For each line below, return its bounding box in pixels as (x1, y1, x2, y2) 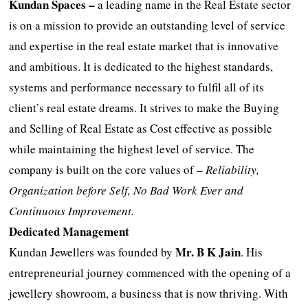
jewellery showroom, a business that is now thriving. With (9, 285, 289, 301)
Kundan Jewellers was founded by (9, 243, 176, 260)
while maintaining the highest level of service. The (9, 140, 255, 157)
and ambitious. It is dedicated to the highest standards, (9, 58, 274, 74)
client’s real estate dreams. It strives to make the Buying (9, 99, 280, 115)
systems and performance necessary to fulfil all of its (9, 78, 265, 95)
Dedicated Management (9, 222, 130, 240)
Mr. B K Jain (175, 243, 241, 261)
